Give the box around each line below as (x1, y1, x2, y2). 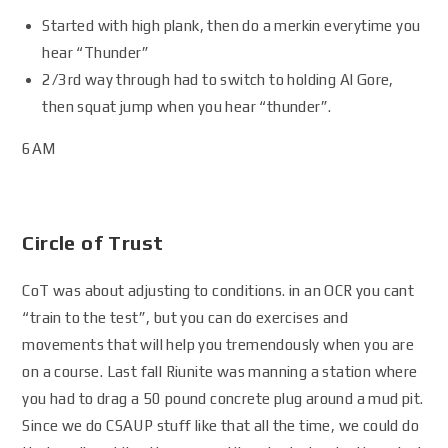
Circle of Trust (22, 231, 164, 254)
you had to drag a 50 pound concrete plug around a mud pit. (22, 390, 424, 407)
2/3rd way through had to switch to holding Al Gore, (42, 71, 394, 88)
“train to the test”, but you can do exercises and (22, 309, 349, 326)
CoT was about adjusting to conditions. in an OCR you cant (22, 282, 415, 299)
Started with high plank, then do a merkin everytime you (42, 17, 421, 34)
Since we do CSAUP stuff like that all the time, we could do (22, 417, 420, 434)
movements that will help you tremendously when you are (22, 336, 415, 353)
